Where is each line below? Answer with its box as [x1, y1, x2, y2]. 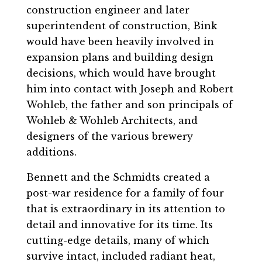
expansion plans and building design [26, 51, 213, 64]
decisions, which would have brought [26, 67, 216, 80]
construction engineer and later [26, 4, 189, 16]
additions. [26, 146, 77, 158]
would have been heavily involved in [26, 36, 214, 48]
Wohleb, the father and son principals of [26, 99, 233, 111]
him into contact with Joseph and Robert [26, 83, 233, 95]
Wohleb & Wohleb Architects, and [26, 115, 198, 127]
